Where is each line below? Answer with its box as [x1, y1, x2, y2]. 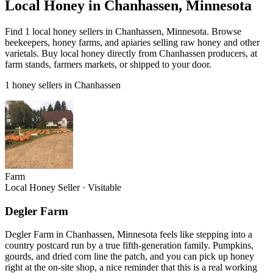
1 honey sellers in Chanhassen [5, 79, 121, 90]
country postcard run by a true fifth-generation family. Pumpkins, [5, 240, 253, 251]
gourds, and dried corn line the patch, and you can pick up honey [5, 251, 254, 262]
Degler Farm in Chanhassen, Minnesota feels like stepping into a [5, 229, 252, 240]
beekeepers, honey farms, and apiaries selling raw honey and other [5, 37, 260, 48]
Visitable [88, 182, 121, 193]
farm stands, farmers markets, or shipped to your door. [5, 58, 211, 69]
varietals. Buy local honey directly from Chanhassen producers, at [5, 48, 257, 58]
